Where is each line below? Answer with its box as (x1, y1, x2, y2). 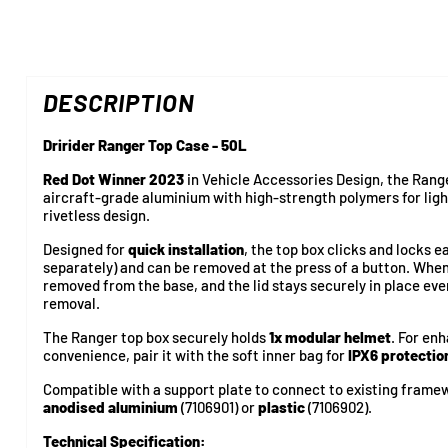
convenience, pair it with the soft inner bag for (42, 345, 348, 364)
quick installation (127, 239, 244, 258)
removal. (42, 293, 100, 312)
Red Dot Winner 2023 (42, 169, 184, 188)
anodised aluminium (42, 397, 178, 416)
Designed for (42, 239, 128, 258)
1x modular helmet (268, 327, 391, 346)
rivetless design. (42, 205, 150, 224)
